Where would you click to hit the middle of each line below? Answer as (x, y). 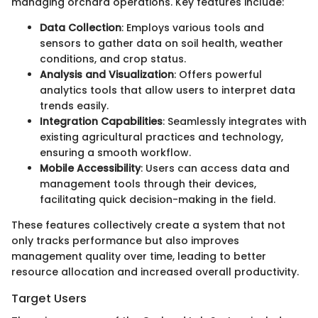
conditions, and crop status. (113, 59)
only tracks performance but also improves (125, 241)
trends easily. (74, 106)
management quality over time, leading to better (139, 257)
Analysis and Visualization (107, 75)
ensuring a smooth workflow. (115, 153)
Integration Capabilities (101, 122)
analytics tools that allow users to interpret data (168, 91)
